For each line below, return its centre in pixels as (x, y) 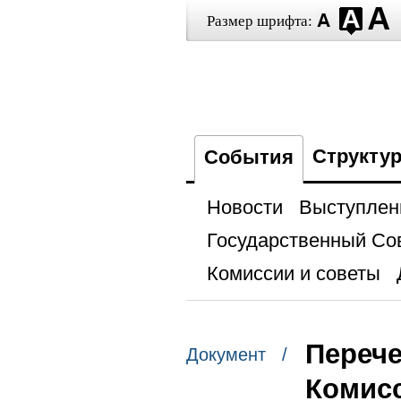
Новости (244, 207)
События (248, 157)
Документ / (236, 355)
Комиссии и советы (293, 273)
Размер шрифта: (259, 21)
